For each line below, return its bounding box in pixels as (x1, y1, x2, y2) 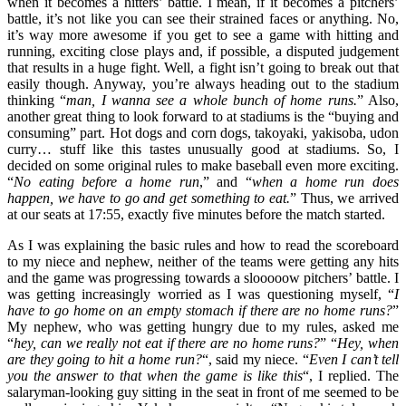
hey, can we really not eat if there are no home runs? (14, 334, 321, 351)
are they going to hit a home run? (7, 351, 202, 367)
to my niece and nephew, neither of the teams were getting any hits (7, 253, 399, 269)
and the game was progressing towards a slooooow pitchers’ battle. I (7, 269, 399, 285)
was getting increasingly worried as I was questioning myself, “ (7, 285, 394, 302)
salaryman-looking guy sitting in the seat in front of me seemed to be (7, 383, 399, 400)
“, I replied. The (303, 367, 399, 383)
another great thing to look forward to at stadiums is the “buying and (7, 108, 399, 124)
